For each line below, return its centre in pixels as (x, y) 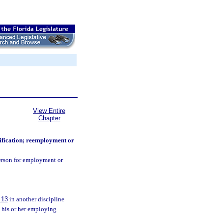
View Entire (49, 111)
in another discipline (36, 199)
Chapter (49, 118)
